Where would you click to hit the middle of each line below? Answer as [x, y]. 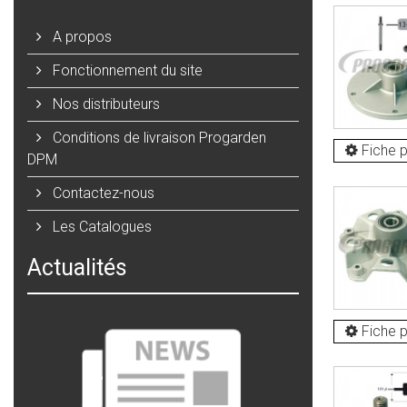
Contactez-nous [102, 193]
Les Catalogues [100, 226]
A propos [80, 36]
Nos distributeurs [104, 104]
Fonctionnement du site [126, 70]
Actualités [77, 267]
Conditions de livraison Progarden [158, 137]
